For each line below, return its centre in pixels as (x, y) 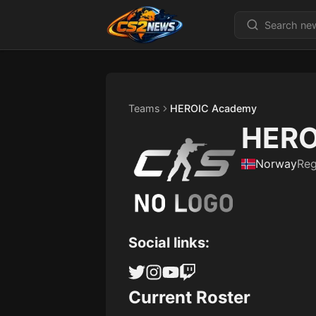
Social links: (169, 243)
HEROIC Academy (214, 108)
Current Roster (190, 297)
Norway (276, 164)
